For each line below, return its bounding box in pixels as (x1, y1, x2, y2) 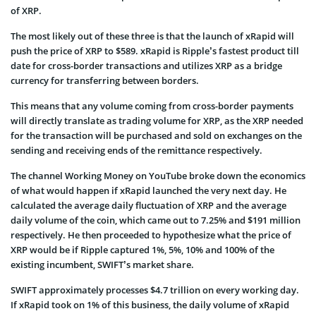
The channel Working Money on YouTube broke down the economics (11, 169, 305, 182)
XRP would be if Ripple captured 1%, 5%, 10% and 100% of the (11, 243, 274, 256)
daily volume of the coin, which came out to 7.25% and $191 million (11, 213, 300, 226)
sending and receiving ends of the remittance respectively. (11, 143, 262, 157)
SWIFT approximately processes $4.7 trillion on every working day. (11, 283, 299, 296)
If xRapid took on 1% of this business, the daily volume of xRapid (11, 298, 289, 311)
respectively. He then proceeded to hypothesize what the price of (11, 228, 291, 241)
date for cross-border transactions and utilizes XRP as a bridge (11, 59, 282, 72)
